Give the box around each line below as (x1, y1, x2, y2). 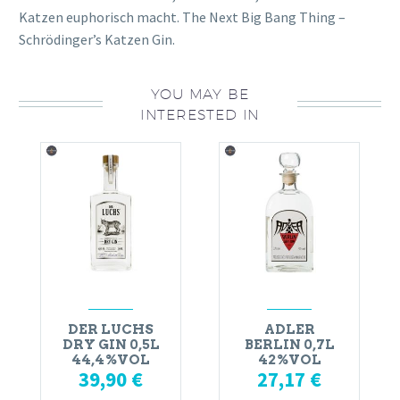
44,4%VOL (71, 352, 150, 369)
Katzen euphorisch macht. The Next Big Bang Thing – (19, 7, 346, 26)
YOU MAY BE (151, 84, 249, 103)
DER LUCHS (68, 321, 154, 338)
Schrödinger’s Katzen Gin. (19, 29, 175, 48)
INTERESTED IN (139, 104, 261, 123)
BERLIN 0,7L (244, 337, 335, 354)
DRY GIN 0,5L (62, 337, 160, 354)
